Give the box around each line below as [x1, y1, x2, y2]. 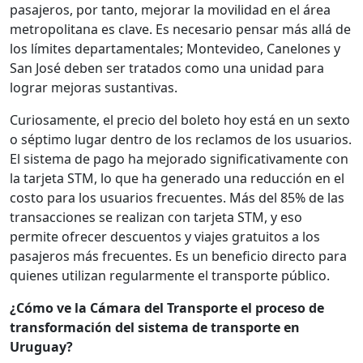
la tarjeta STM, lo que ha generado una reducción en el [10, 169, 344, 188]
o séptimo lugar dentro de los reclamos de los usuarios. [10, 130, 352, 149]
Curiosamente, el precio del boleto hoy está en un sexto [10, 111, 350, 130]
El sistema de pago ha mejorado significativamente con [10, 150, 348, 169]
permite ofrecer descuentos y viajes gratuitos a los [10, 228, 320, 246]
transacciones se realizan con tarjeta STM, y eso [10, 208, 302, 227]
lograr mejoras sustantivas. [10, 79, 177, 97]
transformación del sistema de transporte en [10, 318, 300, 337]
